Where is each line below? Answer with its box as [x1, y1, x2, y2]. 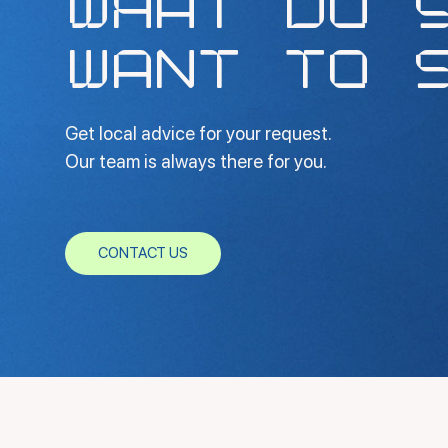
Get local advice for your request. [65, 121, 333, 145]
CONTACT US [97, 244, 188, 263]
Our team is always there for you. [65, 149, 328, 173]
